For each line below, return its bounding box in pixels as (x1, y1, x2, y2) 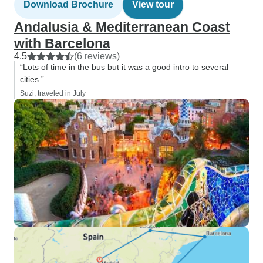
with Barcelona (14, 36, 110, 51)
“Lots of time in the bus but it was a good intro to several (20, 62, 228, 72)
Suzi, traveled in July (20, 89, 86, 97)
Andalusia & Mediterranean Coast (14, 19, 230, 35)
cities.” (20, 75, 44, 84)
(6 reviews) (74, 51, 120, 61)
